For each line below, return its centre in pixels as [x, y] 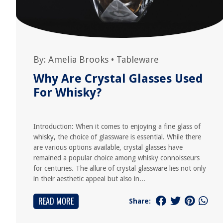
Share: [140, 201]
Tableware [138, 59]
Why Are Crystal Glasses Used [118, 79]
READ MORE [56, 201]
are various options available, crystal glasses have [108, 147]
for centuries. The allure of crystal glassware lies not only [120, 168]
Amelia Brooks [78, 59]
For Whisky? [67, 93]
